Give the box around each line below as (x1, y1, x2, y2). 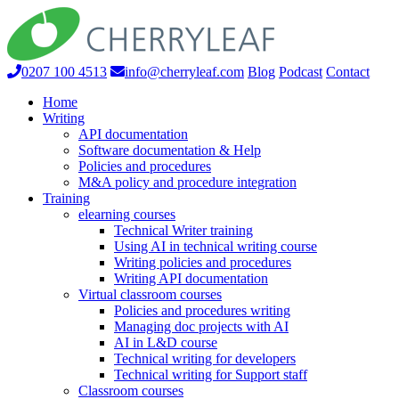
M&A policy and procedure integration (78, 175, 297, 190)
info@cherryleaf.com (125, 64, 244, 79)
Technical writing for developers (114, 351, 296, 366)
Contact (326, 64, 370, 79)
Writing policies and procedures (114, 255, 291, 270)
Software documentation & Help (78, 142, 261, 158)
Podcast (279, 64, 322, 79)
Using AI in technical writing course (114, 239, 317, 254)
